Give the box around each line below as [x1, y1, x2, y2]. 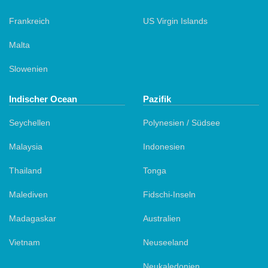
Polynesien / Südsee [143, 117, 220, 127]
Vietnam [9, 237, 40, 247]
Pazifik [143, 93, 171, 104]
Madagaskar [9, 213, 56, 223]
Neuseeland [143, 237, 188, 247]
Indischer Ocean [9, 93, 77, 104]
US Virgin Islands [143, 16, 208, 26]
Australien [143, 213, 181, 223]
